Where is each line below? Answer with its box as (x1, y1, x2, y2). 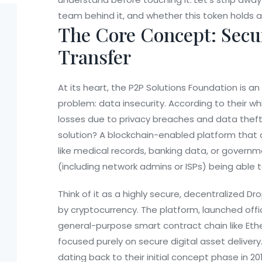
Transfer (58, 44, 131, 70)
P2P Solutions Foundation (129, 81, 237, 94)
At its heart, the (58, 81, 129, 94)
